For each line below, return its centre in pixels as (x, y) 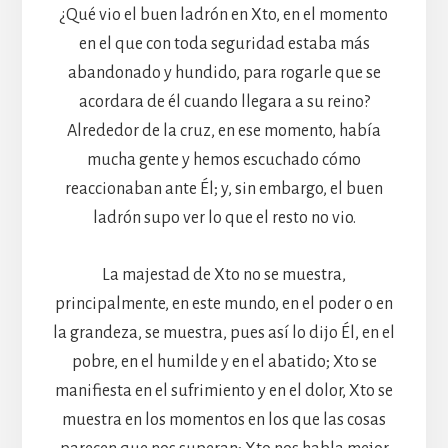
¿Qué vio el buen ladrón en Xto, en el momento (224, 14)
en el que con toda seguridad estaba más (224, 43)
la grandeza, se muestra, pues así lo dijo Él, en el (224, 332)
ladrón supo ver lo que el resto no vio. (224, 217)
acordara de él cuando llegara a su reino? (224, 101)
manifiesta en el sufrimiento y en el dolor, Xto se (224, 390)
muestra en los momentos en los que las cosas (224, 419)
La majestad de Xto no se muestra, (224, 274)
